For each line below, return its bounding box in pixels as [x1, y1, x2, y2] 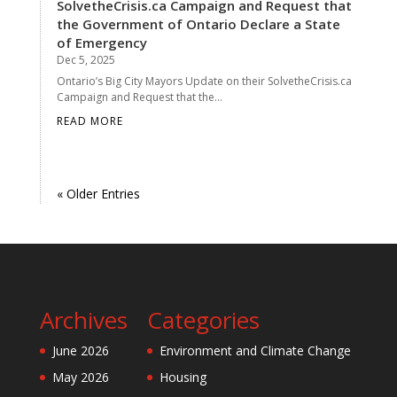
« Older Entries [56, 184, 140, 202]
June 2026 [51, 341, 109, 359]
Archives [39, 303, 128, 336]
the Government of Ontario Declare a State [56, 14, 340, 33]
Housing [159, 368, 206, 385]
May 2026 [51, 368, 109, 385]
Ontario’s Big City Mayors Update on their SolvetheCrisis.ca [56, 73, 352, 89]
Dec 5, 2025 [56, 51, 115, 67]
